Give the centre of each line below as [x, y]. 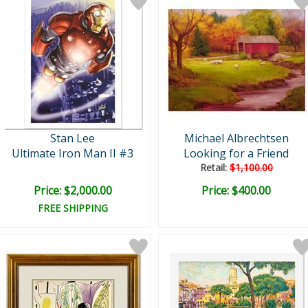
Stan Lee [73, 138]
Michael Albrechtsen [236, 138]
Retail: [214, 167]
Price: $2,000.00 [73, 190]
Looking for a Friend [236, 153]
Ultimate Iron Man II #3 [73, 153]
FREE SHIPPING [73, 208]
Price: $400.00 [236, 190]
